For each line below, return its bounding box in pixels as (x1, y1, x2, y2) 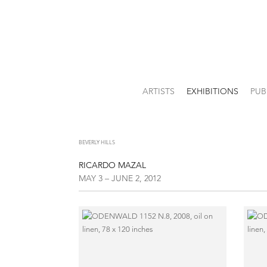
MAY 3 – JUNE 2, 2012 (79, 173, 161, 184)
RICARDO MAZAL (79, 160, 146, 170)
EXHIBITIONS (186, 86, 238, 97)
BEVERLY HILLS (79, 138, 115, 145)
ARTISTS (142, 86, 175, 97)
